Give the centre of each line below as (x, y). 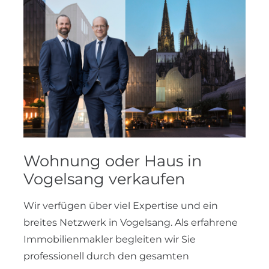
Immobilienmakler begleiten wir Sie (110, 239)
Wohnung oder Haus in (113, 161)
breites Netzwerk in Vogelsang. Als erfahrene (131, 222)
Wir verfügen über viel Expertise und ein (121, 205)
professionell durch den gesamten (106, 256)
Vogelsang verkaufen (104, 179)
